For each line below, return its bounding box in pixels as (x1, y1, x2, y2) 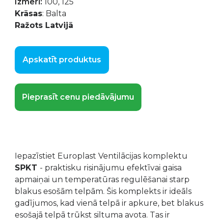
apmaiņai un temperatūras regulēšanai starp (15, 175, 190, 184)
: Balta (42, 9, 66, 18)
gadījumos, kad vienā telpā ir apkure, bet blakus (15, 198, 203, 208)
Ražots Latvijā (15, 21, 73, 30)
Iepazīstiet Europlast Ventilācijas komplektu (15, 151, 188, 161)
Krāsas (15, 9, 42, 18)
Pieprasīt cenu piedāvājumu (22, 92, 134, 102)
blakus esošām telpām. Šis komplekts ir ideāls (15, 187, 192, 196)
